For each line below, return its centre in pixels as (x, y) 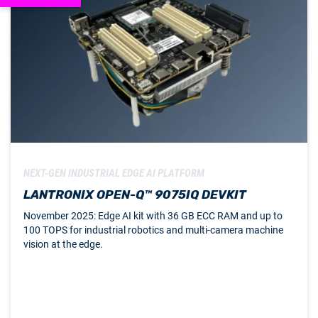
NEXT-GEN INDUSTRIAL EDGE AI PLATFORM (114, 174)
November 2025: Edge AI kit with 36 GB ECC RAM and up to (153, 216)
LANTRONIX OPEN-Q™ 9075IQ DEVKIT (135, 195)
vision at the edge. (63, 245)
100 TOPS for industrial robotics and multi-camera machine (153, 230)
